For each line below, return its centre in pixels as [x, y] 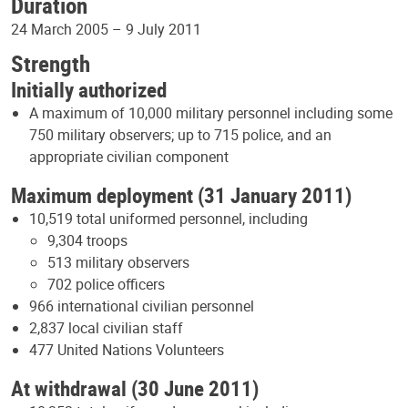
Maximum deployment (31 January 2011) [181, 194]
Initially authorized [89, 89]
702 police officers [106, 284]
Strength [51, 62]
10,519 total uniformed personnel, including [168, 218]
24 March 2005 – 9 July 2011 [106, 29]
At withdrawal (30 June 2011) [135, 388]
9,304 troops [87, 240]
